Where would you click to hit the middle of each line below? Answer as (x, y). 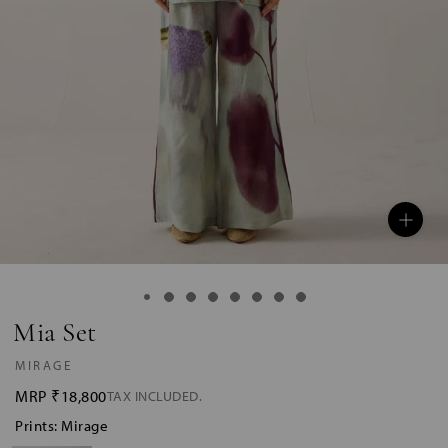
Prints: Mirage (61, 426)
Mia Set (55, 335)
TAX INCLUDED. (154, 395)
